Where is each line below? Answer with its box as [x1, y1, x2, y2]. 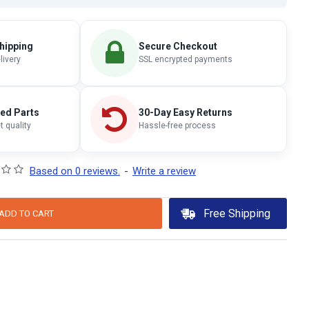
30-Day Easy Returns [139, 107, 232, 118]
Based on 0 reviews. [30, 164, 120, 177]
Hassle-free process [139, 121, 216, 130]
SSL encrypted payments [139, 54, 232, 64]
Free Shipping [203, 206, 270, 220]
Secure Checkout [139, 41, 217, 52]
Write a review [132, 164, 196, 177]
